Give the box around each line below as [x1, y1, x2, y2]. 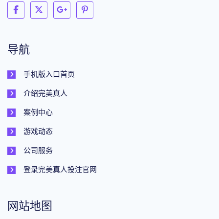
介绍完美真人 [23, 88, 67, 98]
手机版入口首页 [23, 69, 75, 79]
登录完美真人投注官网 [23, 164, 97, 175]
